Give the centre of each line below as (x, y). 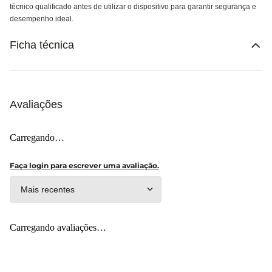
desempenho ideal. (42, 19)
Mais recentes (48, 189)
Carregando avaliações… (58, 227)
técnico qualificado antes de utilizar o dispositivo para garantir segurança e (133, 7)
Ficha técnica (42, 45)
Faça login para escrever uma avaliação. (84, 165)
